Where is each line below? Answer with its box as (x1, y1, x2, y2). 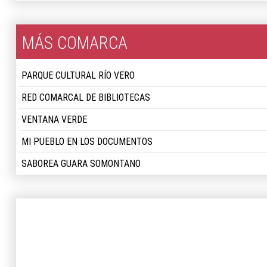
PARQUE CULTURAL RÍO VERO (21, 70, 135, 81)
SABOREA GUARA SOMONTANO (21, 158, 141, 169)
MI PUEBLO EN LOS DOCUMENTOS (21, 136, 153, 147)
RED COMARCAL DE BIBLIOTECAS (21, 92, 150, 103)
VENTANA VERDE (21, 114, 87, 125)
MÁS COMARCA (22, 33, 128, 53)
